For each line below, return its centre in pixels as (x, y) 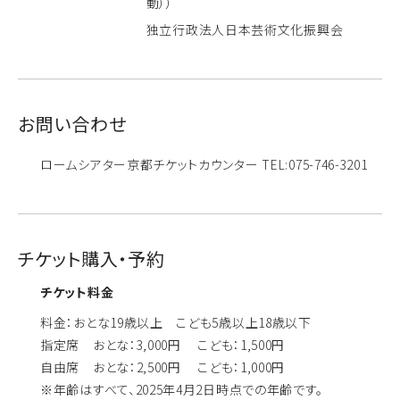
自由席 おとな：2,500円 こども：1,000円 (163, 367)
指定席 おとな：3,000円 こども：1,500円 (163, 344)
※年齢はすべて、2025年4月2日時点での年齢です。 (182, 389)
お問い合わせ (72, 123)
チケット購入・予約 (92, 258)
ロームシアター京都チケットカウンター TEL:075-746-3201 (204, 164)
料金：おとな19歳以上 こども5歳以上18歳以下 (176, 322)
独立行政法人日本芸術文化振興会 (245, 29)
